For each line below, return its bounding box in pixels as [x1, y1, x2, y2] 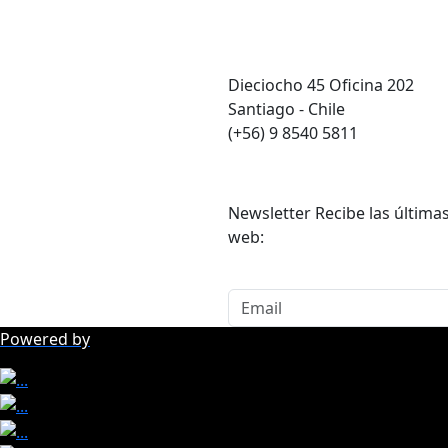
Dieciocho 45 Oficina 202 [228, 73, 414, 96]
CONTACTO [228, 33, 313, 56]
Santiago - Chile [228, 97, 345, 120]
